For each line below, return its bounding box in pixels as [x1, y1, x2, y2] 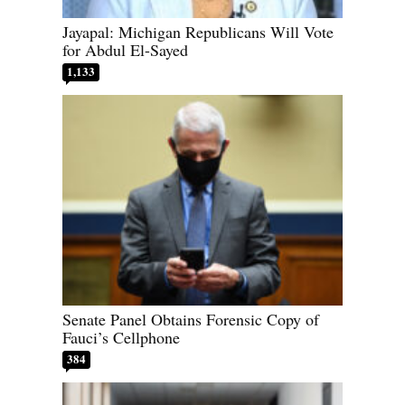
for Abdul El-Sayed [62, 39, 188, 61]
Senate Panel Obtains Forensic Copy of [62, 307, 319, 330]
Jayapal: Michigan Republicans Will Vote [62, 21, 334, 43]
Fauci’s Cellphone [62, 325, 180, 348]
